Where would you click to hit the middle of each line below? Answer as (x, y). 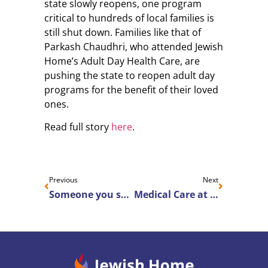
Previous (63, 179)
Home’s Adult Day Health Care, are (122, 61)
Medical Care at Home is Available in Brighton (214, 194)
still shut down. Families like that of (123, 32)
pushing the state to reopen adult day (130, 75)
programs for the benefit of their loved (131, 90)
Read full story (78, 127)
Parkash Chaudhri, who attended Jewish (134, 47)
